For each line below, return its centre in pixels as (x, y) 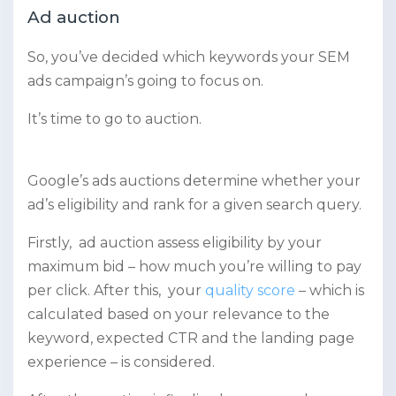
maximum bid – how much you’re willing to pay (194, 266)
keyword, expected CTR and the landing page (191, 338)
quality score (250, 290)
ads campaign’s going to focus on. (145, 80)
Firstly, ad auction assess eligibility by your (175, 242)
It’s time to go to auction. (116, 118)
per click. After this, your (116, 290)
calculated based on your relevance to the (179, 314)
